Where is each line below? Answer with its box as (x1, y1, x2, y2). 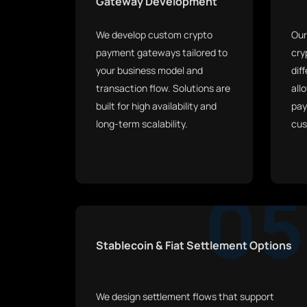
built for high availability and (96, 99, 217, 112)
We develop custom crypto (96, 28, 212, 41)
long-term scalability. (96, 117, 188, 130)
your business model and (96, 64, 203, 77)
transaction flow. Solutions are (96, 82, 230, 95)
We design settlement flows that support (96, 290, 274, 303)
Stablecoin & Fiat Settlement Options (96, 238, 292, 253)
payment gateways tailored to (96, 46, 228, 59)
